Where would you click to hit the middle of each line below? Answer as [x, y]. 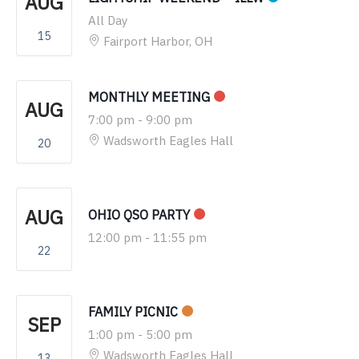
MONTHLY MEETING [149, 97]
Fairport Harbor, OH [158, 41]
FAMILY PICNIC [133, 311]
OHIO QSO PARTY [139, 214]
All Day [108, 20]
